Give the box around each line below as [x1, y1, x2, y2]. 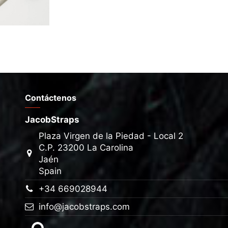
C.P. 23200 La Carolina [39, 142, 134, 153]
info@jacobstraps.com [39, 202, 130, 212]
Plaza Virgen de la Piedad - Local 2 [39, 130, 184, 141]
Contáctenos [25, 93, 76, 103]
